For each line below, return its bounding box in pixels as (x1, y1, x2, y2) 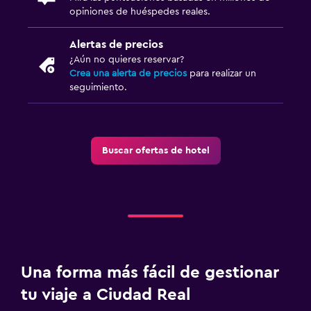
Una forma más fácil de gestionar (21, 264, 279, 281)
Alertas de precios (69, 38, 163, 50)
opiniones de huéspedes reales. (69, 6, 210, 17)
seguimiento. (69, 82, 127, 92)
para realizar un (187, 68, 256, 78)
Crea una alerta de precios (69, 68, 187, 78)
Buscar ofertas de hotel (101, 145, 210, 155)
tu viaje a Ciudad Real (21, 286, 190, 303)
